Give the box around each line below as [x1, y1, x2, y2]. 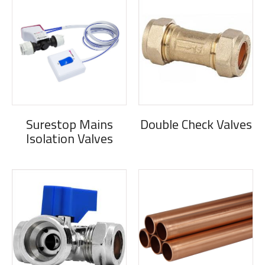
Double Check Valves [140, 114, 252, 135]
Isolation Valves [25, 128, 113, 149]
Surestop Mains [25, 114, 113, 135]
